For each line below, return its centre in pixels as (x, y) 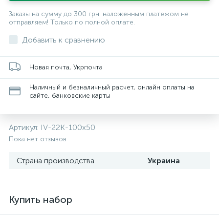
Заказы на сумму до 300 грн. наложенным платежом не (99, 14)
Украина (164, 161)
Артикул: (25, 127)
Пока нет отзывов (38, 139)
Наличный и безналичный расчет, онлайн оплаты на (112, 87)
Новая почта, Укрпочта (66, 67)
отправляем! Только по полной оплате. (72, 22)
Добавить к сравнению (64, 40)
